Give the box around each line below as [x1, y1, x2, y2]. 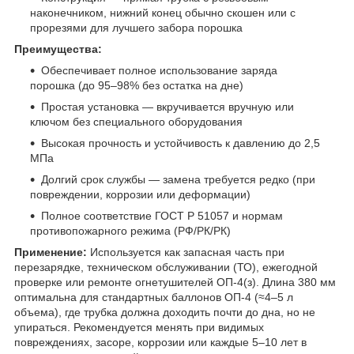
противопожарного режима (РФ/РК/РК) [30, 224, 231, 237]
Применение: [14, 245, 87, 258]
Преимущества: [14, 42, 102, 55]
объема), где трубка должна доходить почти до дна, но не [14, 305, 315, 318]
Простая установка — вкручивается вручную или [41, 100, 294, 113]
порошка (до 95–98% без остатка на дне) [30, 78, 243, 92]
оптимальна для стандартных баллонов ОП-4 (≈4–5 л [14, 290, 293, 303]
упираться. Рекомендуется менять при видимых [14, 320, 264, 333]
